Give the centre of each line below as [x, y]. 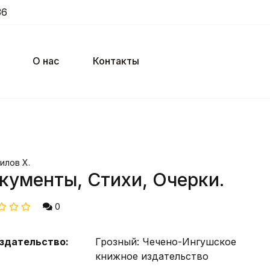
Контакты [116, 61]
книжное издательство [152, 256]
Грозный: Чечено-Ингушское [166, 242]
